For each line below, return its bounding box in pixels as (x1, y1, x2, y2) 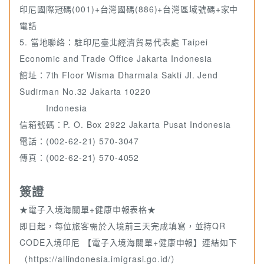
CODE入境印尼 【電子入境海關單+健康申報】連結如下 (19, 236, 237, 249)
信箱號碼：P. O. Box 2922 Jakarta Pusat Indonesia (19, 118, 231, 131)
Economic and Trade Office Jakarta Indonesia (19, 52, 212, 65)
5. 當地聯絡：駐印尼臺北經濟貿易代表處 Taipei (19, 36, 208, 48)
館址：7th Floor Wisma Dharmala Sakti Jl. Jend (19, 69, 218, 81)
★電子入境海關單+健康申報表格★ (19, 203, 157, 216)
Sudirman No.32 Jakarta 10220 (19, 85, 151, 98)
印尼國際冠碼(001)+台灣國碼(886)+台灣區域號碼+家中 (19, 3, 239, 15)
